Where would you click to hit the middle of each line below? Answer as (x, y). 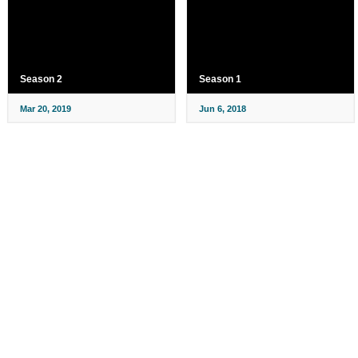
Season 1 (220, 79)
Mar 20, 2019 (46, 109)
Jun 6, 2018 (223, 109)
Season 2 (41, 79)
